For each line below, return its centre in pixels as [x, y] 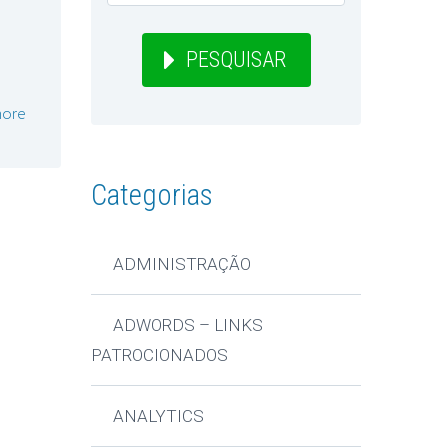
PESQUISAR [235, 60]
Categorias [152, 195]
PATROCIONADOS [159, 354]
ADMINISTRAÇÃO [182, 263]
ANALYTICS [159, 415]
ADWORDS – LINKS [188, 324]
